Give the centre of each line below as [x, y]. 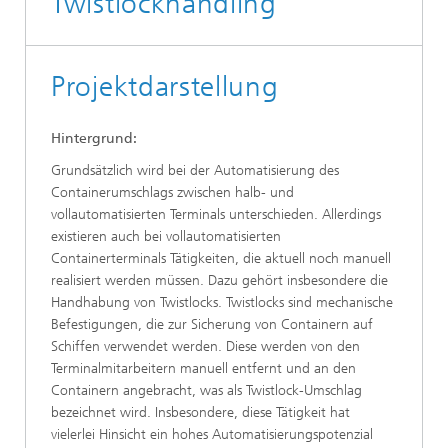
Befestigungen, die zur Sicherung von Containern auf [212, 325]
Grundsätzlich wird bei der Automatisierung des [195, 171]
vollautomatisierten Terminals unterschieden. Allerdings [216, 215]
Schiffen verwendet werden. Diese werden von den [205, 347]
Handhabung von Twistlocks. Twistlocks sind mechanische [222, 303]
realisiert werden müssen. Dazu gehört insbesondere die [219, 281]
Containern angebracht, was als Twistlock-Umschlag [206, 391]
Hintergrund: [94, 139]
